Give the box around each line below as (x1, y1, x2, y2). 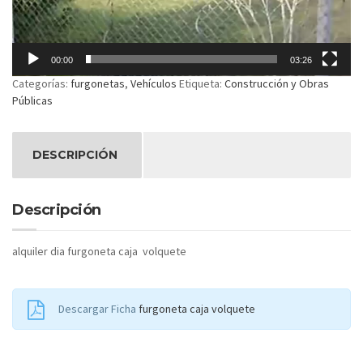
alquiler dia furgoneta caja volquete (12, 244, 186, 259)
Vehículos (130, 76, 177, 92)
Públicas (12, 93, 53, 109)
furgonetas (70, 76, 125, 92)
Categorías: (12, 76, 70, 92)
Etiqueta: (179, 76, 224, 92)
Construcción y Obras (224, 76, 329, 92)
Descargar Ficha (58, 301, 139, 317)
